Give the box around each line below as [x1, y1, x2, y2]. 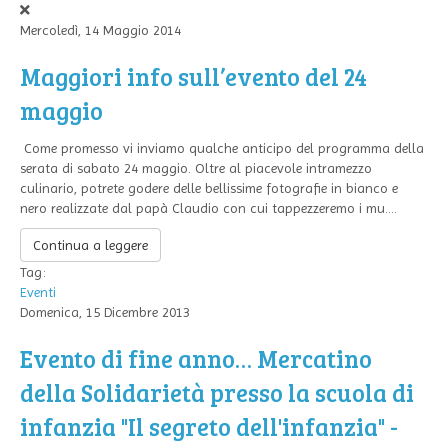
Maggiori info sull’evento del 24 [20, 60, 367, 93]
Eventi [20, 284, 56, 300]
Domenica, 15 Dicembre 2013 [20, 304, 190, 320]
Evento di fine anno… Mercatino [20, 342, 372, 375]
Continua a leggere [33, 237, 148, 253]
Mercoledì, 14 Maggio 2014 [20, 22, 181, 38]
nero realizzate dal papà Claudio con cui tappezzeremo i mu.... [20, 200, 397, 216]
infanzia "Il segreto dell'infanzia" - [20, 410, 398, 443]
